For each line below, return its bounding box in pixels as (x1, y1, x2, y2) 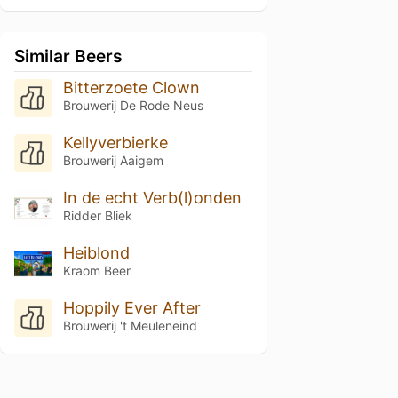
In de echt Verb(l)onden (62, 187, 242, 207)
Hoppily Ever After (62, 298, 201, 317)
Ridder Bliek (62, 207, 132, 223)
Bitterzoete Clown (62, 78, 200, 97)
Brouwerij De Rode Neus (62, 98, 203, 113)
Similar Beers (14, 45, 123, 67)
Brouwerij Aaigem (62, 152, 163, 168)
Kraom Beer (62, 262, 131, 278)
